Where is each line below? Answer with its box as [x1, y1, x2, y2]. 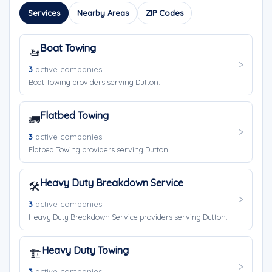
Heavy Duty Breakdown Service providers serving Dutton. [29, 212, 228, 222]
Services [28, 8, 60, 18]
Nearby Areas [77, 8, 129, 18]
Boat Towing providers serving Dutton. [29, 77, 160, 87]
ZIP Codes [146, 8, 183, 18]
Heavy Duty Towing [42, 244, 129, 256]
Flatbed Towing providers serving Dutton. [29, 144, 170, 154]
